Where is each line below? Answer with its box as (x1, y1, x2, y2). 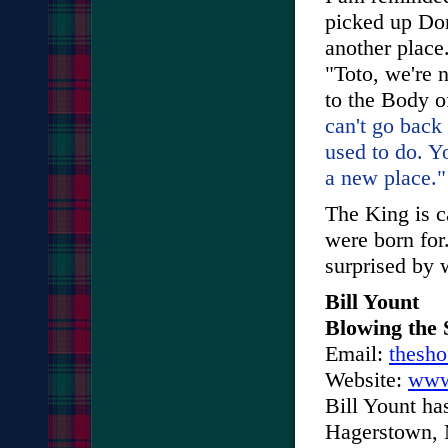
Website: (325, 367, 408, 393)
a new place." (325, 165, 446, 191)
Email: (325, 341, 389, 367)
